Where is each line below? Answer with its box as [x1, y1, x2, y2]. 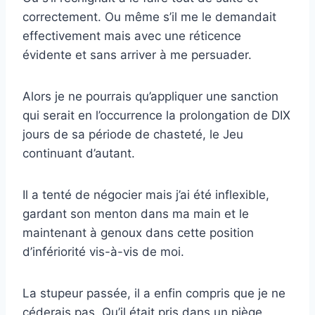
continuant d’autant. [22, 146, 135, 161]
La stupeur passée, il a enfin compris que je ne [22, 286, 285, 301]
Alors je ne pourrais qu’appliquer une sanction [22, 89, 278, 104]
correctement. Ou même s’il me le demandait [22, 10, 276, 25]
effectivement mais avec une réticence [22, 29, 241, 44]
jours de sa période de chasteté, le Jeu [22, 127, 243, 142]
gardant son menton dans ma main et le [22, 207, 249, 221]
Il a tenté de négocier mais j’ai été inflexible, [22, 188, 269, 202]
